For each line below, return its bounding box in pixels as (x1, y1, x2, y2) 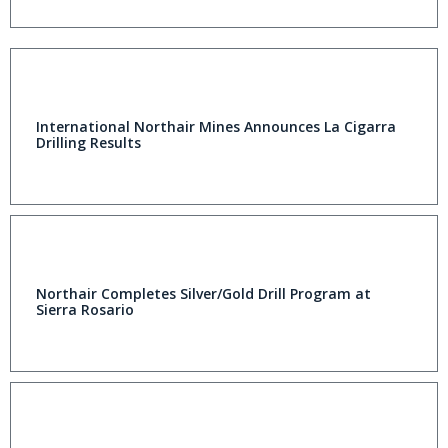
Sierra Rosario (36, 300, 134, 320)
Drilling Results (36, 133, 141, 153)
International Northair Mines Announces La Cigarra (36, 117, 396, 137)
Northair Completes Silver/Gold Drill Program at (36, 284, 371, 304)
